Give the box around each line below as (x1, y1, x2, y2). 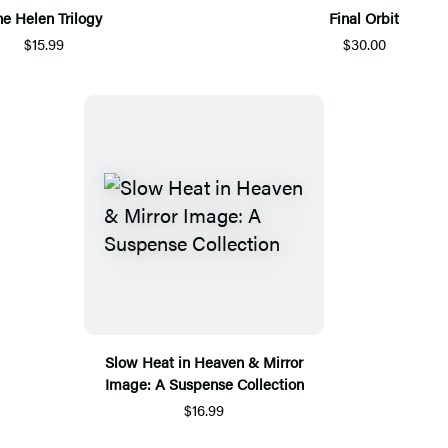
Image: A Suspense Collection (104, 372, 304, 394)
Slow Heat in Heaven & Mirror (105, 350, 303, 372)
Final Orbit (329, 6, 399, 28)
